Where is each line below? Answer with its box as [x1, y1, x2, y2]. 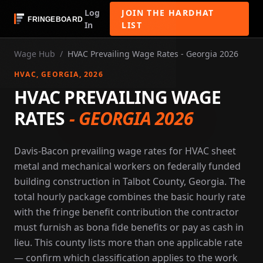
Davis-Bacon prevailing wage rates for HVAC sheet [14, 144, 236, 157]
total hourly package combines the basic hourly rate [14, 190, 245, 203]
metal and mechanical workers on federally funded [14, 160, 241, 173]
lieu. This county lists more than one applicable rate [14, 236, 242, 249]
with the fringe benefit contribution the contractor [14, 205, 239, 218]
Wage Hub [14, 48, 55, 59]
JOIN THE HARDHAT [122, 7, 214, 18]
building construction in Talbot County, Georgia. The [14, 175, 245, 188]
